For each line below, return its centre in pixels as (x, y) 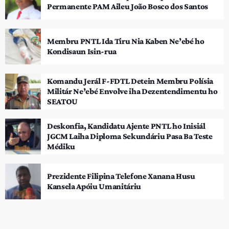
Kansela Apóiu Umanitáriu (94, 186)
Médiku (61, 146)
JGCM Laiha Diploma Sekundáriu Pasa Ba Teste (130, 136)
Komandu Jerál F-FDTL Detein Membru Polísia (130, 81)
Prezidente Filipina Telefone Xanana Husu (121, 176)
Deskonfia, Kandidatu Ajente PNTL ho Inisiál (126, 126)
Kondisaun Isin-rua (82, 51)
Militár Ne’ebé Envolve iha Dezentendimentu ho (132, 91)
